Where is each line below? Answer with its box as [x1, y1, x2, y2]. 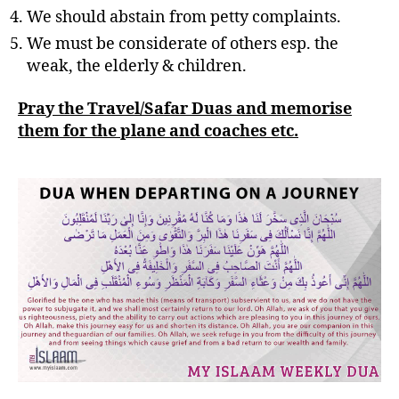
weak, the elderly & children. [27, 56, 247, 77]
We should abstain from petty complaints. [27, 7, 341, 28]
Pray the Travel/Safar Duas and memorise [18, 98, 352, 119]
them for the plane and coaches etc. [18, 120, 298, 142]
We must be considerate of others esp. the [27, 34, 338, 55]
